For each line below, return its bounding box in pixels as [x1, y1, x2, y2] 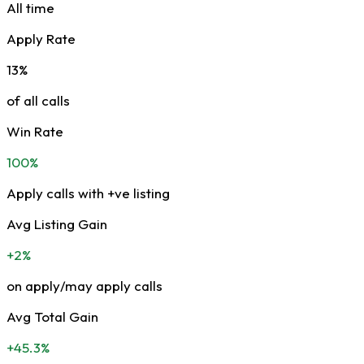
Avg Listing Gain [6, 215, 107, 233]
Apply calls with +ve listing [6, 184, 170, 202]
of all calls [6, 92, 70, 110]
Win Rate [6, 123, 63, 141]
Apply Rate [6, 30, 76, 48]
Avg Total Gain [6, 308, 98, 326]
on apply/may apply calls [6, 277, 162, 295]
